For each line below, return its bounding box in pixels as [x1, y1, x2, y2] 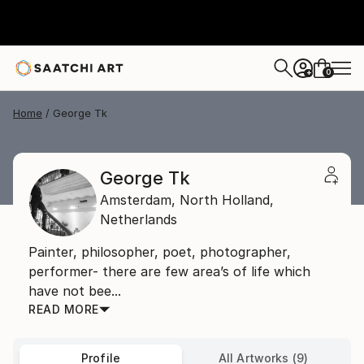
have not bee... [28, 283, 121, 299]
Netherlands [100, 211, 177, 227]
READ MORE [28, 302, 99, 316]
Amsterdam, [100, 192, 175, 208]
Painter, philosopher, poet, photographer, [28, 244, 291, 260]
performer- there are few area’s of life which [28, 263, 310, 279]
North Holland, [180, 192, 274, 208]
